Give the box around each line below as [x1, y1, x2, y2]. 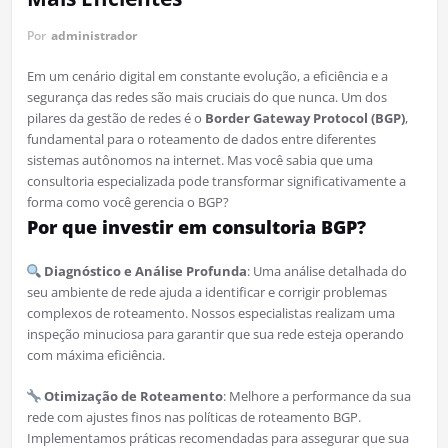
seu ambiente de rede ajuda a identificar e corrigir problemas [26, 283, 387, 302]
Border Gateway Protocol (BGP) [204, 109, 405, 128]
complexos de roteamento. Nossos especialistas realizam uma [26, 304, 395, 323]
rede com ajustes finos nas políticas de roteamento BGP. [26, 408, 361, 427]
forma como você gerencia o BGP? [26, 193, 229, 212]
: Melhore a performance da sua [223, 387, 412, 406]
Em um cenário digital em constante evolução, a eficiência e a [26, 67, 388, 86]
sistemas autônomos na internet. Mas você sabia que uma [26, 151, 373, 170]
